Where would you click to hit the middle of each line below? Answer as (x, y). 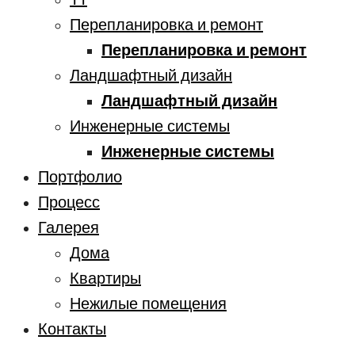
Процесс (69, 202)
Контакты (72, 329)
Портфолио (80, 177)
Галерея (69, 228)
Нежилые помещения (148, 304)
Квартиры (105, 279)
